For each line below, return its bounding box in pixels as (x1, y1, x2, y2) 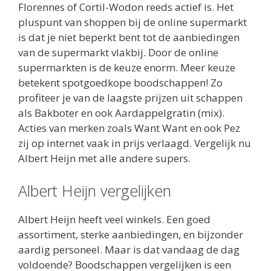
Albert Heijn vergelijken (18, 180, 171, 201)
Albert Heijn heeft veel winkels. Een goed (18, 212, 211, 226)
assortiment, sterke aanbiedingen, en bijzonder (18, 227, 243, 241)
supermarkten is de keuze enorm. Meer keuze (18, 60, 235, 75)
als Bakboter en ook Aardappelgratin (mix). (18, 106, 224, 120)
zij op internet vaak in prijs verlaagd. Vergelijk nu (18, 136, 251, 151)
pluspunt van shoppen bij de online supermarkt (18, 15, 247, 30)
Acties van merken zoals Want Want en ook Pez (18, 121, 240, 135)
